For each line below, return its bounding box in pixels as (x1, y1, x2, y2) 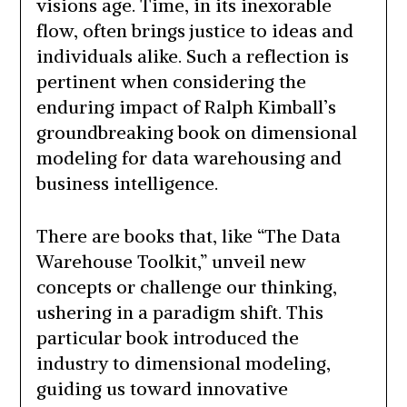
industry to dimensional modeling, (35, 352, 331, 375)
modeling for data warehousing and (35, 146, 342, 170)
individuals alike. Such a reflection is (35, 45, 349, 68)
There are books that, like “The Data (35, 224, 341, 248)
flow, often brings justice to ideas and (35, 19, 353, 43)
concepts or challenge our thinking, (35, 275, 337, 299)
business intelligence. (35, 172, 218, 195)
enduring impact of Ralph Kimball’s (35, 95, 336, 119)
